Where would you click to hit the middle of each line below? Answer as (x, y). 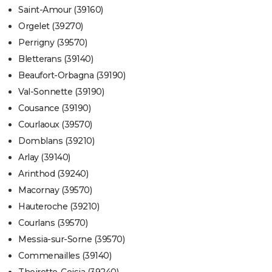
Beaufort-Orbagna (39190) (72, 76)
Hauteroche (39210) (59, 207)
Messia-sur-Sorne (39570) (71, 240)
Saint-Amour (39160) (61, 10)
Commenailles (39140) (65, 256)
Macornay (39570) (55, 190)
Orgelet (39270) (51, 26)
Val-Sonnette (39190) (61, 92)
